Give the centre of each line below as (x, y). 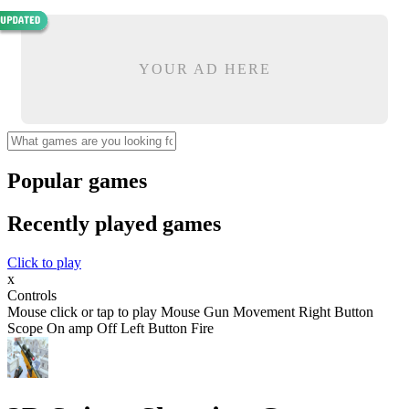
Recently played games (114, 223)
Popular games (77, 180)
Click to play (44, 262)
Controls (32, 295)
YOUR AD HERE (204, 69)
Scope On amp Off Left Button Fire (110, 328)
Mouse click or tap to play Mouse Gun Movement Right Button (190, 311)
